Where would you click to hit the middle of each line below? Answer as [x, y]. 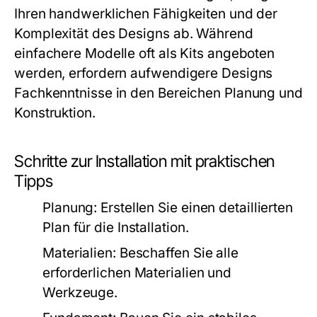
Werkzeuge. [80, 293]
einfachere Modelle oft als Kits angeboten [145, 53]
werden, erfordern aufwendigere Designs [144, 73]
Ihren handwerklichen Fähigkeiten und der [146, 14]
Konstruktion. [55, 113]
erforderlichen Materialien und [137, 273]
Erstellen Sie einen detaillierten [195, 208]
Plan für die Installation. [116, 227]
